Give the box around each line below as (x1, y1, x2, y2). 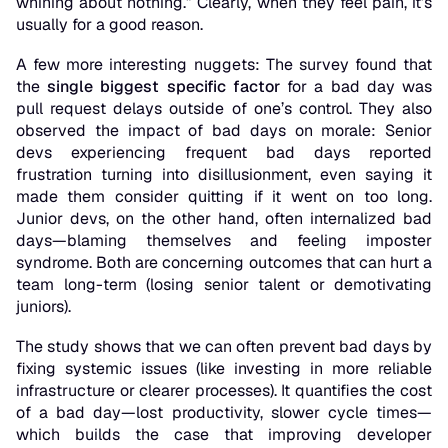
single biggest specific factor (47, 76, 280, 98)
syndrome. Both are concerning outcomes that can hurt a (16, 252, 432, 274)
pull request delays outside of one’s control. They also (16, 98, 432, 120)
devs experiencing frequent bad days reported (16, 142, 432, 164)
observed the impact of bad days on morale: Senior (16, 120, 432, 142)
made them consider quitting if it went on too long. (16, 186, 432, 208)
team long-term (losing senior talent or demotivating (16, 274, 432, 296)
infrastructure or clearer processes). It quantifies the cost (16, 380, 432, 402)
